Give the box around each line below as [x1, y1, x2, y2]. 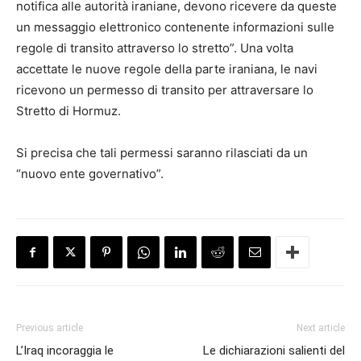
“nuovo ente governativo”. [16, 165, 164, 181]
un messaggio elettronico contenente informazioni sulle [16, 19, 334, 35]
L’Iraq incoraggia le [16, 342, 114, 358]
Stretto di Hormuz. [16, 102, 121, 118]
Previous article [16, 322, 83, 334]
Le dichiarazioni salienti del [203, 342, 345, 358]
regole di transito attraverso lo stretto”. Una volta [16, 39, 293, 56]
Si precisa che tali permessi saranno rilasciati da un [16, 144, 308, 160]
